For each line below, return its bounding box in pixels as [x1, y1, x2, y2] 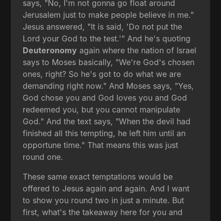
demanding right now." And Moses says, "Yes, [23, 80, 194, 91]
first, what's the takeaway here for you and [23, 207, 183, 217]
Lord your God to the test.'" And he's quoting [23, 33, 191, 43]
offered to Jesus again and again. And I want [23, 183, 190, 193]
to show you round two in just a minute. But [23, 195, 184, 205]
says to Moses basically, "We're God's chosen [23, 57, 195, 67]
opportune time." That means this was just [23, 140, 179, 150]
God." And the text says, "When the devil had [23, 116, 191, 126]
